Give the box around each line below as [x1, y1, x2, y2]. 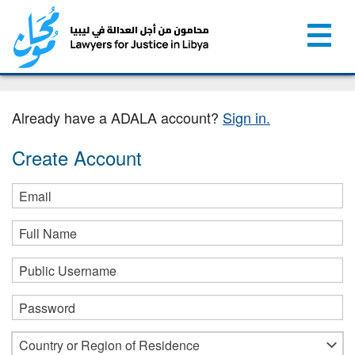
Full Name [19, 223, 77, 242]
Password [19, 298, 75, 317]
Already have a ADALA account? [12, 106, 219, 128]
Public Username [19, 261, 116, 280]
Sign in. [223, 106, 270, 128]
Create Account [12, 143, 142, 171]
